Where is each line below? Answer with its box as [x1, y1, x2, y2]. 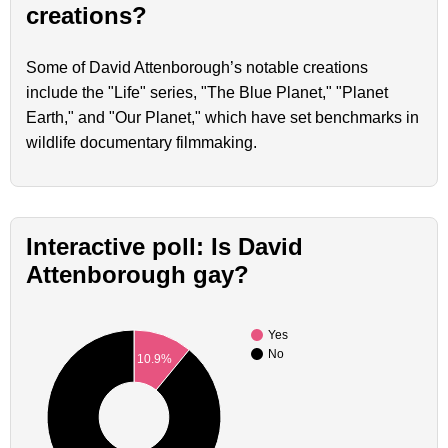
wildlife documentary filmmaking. [26, 134, 257, 152]
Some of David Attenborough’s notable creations [26, 59, 368, 77]
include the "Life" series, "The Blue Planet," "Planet [26, 84, 388, 102]
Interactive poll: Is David [26, 233, 303, 261]
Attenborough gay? [26, 261, 249, 289]
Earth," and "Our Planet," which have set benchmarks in [26, 109, 419, 127]
